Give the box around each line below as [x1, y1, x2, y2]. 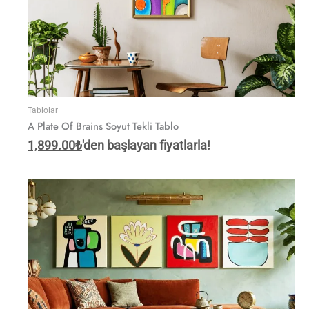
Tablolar [28, 104, 58, 115]
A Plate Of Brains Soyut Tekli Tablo [28, 118, 179, 133]
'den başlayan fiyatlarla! [82, 138, 210, 153]
